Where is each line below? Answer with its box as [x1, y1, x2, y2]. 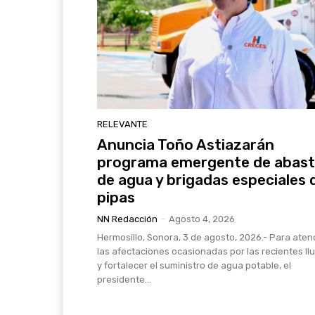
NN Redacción [97, 214, 157, 225]
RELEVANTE [97, 119, 148, 130]
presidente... [97, 274, 151, 285]
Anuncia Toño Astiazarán [97, 136, 274, 154]
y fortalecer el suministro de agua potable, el [97, 260, 291, 271]
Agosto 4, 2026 [169, 214, 235, 225]
